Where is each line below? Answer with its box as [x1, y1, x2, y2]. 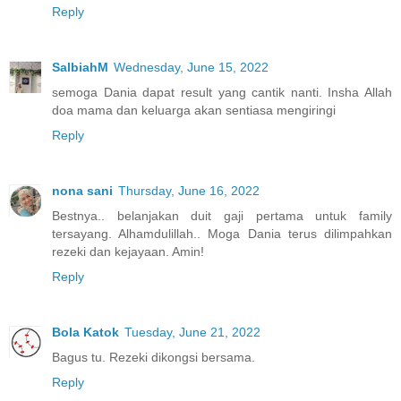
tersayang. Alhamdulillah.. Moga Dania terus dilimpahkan [52, 226, 392, 241]
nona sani [52, 183, 113, 198]
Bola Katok [52, 324, 119, 339]
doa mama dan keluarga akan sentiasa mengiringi [52, 102, 336, 117]
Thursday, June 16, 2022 [118, 183, 260, 198]
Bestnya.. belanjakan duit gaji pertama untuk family [52, 208, 392, 223]
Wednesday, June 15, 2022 [114, 59, 269, 74]
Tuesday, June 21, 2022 [124, 324, 260, 339]
